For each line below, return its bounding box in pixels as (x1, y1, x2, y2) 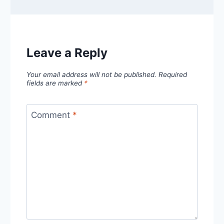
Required (158, 70, 187, 79)
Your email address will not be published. (26, 70, 156, 79)
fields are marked (26, 79, 84, 87)
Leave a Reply (26, 45, 107, 60)
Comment (30, 109, 72, 120)
